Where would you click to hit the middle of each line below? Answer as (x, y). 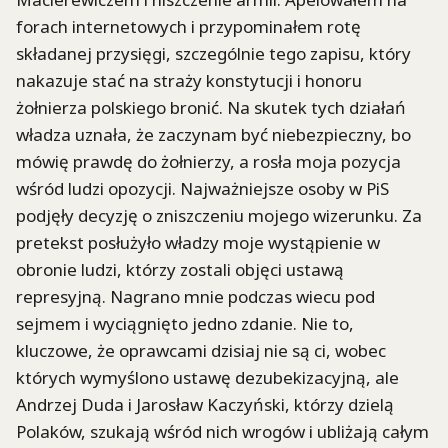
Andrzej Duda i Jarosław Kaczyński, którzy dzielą (205, 405)
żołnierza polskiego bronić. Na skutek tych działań (211, 108)
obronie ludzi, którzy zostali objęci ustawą (180, 270)
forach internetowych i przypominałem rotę (188, 27)
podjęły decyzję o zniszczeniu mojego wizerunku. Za (219, 216)
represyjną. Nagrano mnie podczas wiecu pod (195, 297)
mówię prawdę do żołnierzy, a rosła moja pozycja (208, 162)
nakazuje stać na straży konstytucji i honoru (189, 81)
